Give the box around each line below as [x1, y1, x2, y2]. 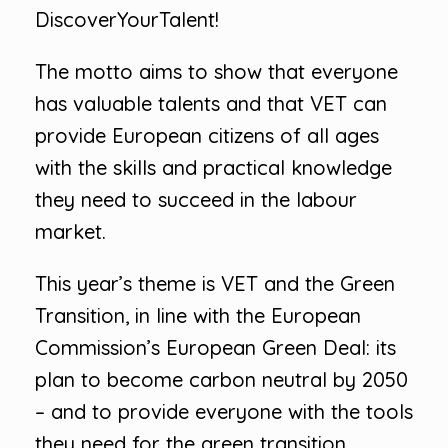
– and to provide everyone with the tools [35, 399, 413, 424]
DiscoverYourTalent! [35, 7, 219, 32]
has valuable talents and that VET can [35, 91, 387, 116]
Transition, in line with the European [35, 303, 361, 328]
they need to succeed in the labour [35, 187, 357, 212]
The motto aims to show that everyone [35, 59, 398, 84]
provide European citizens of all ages [35, 123, 379, 148]
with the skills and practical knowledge [35, 155, 392, 180]
